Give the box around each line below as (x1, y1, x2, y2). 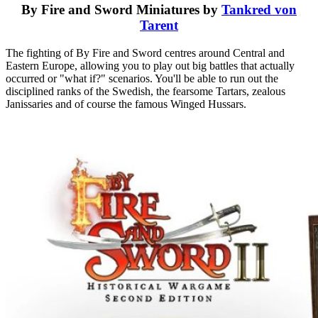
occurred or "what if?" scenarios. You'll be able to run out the (6, 72, 278, 85)
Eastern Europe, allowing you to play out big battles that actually (6, 60, 295, 72)
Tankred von (221, 2, 297, 18)
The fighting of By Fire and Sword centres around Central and (6, 47, 285, 60)
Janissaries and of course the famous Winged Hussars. (6, 98, 246, 111)
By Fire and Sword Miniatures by (21, 2, 221, 18)
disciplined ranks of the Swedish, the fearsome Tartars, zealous (6, 85, 285, 98)
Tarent (140, 18, 178, 33)
